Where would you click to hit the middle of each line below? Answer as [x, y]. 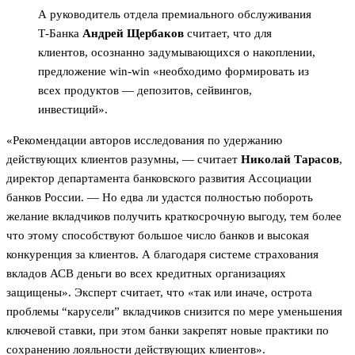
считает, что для [228, 34]
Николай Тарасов [290, 160]
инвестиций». [73, 110]
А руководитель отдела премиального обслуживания [175, 15]
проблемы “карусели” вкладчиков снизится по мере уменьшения [174, 312]
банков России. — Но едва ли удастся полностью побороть [160, 198]
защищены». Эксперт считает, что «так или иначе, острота [159, 293]
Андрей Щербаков [133, 34]
